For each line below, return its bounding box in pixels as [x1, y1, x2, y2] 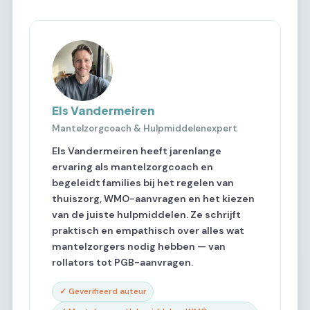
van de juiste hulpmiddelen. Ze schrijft [52, 208, 241, 221]
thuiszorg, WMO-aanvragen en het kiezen [52, 192, 255, 205]
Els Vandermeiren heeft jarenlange [52, 144, 221, 157]
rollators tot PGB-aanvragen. [52, 255, 193, 268]
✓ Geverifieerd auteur [59, 286, 147, 297]
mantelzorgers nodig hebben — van [52, 239, 226, 253]
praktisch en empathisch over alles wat [52, 224, 244, 237]
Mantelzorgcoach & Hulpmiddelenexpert [52, 122, 237, 135]
